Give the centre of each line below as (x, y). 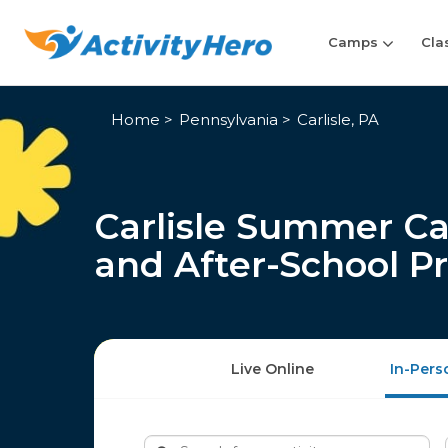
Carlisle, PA (337, 119)
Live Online (273, 369)
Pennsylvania (228, 119)
